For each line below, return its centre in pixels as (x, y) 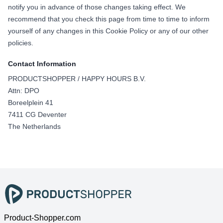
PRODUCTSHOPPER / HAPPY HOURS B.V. (77, 79)
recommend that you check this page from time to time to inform (109, 19)
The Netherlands (34, 127)
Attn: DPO (24, 91)
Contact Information (42, 64)
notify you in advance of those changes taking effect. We (97, 7)
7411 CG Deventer (37, 115)
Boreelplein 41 (31, 103)
